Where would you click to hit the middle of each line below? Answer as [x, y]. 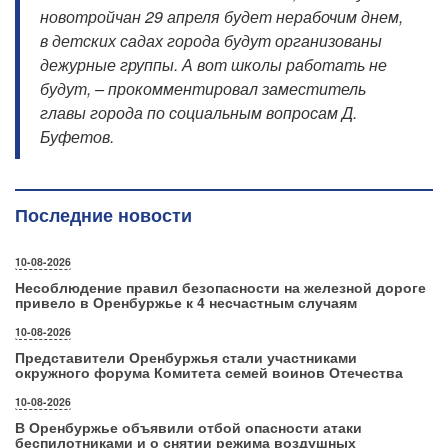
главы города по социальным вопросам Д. [198, 113]
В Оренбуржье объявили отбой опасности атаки [188, 427]
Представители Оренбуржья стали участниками [186, 357]
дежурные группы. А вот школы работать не [213, 65]
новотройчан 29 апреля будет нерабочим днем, [221, 17]
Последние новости [103, 215]
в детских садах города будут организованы [211, 41]
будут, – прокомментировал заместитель [203, 89]
